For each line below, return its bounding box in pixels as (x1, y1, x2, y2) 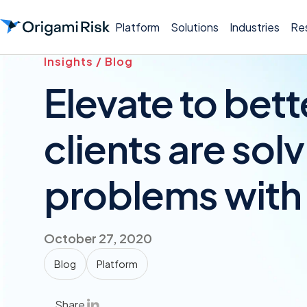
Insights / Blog (44, 54, 133, 69)
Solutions (171, 19, 219, 34)
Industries (230, 19, 280, 34)
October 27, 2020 (44, 230, 152, 246)
